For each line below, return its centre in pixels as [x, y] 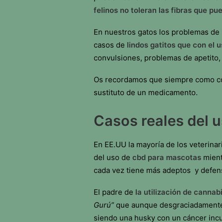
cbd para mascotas [168, 157]
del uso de [113, 157]
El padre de [114, 192]
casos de [110, 45]
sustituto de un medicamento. [146, 92]
